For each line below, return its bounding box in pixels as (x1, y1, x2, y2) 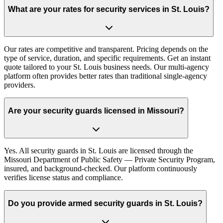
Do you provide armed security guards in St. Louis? (8, 199, 203, 208)
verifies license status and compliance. (4, 173, 123, 182)
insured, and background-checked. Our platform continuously (4, 164, 197, 173)
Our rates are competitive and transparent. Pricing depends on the (4, 44, 208, 53)
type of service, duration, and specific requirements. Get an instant (4, 53, 211, 62)
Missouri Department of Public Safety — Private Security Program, (4, 155, 215, 164)
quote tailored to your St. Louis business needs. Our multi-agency (4, 62, 209, 71)
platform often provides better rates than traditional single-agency (4, 71, 207, 80)
